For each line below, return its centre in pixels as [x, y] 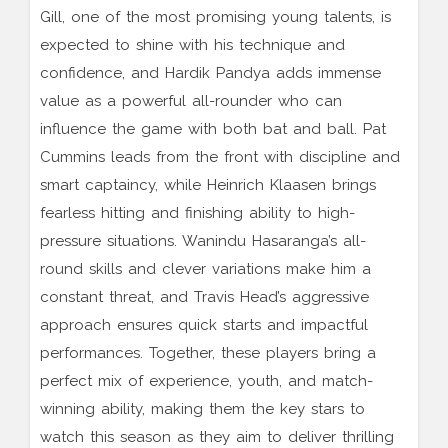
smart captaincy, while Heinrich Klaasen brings [208, 185]
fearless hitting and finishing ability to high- [197, 213]
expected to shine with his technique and [192, 45]
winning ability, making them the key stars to [202, 409]
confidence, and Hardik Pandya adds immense [210, 73]
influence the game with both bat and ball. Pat [213, 129]
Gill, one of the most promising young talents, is [215, 17]
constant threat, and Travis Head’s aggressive [204, 297]
